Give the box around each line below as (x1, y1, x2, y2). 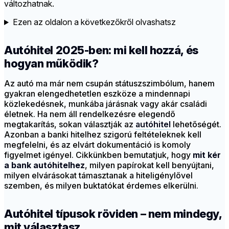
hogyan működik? (4, 57, 99, 71)
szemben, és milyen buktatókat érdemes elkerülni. (4, 180, 198, 191)
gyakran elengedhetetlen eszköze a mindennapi (4, 88, 190, 99)
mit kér (193, 150, 221, 161)
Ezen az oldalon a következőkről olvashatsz (12, 17, 176, 28)
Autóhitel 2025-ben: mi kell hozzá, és (4, 43, 198, 57)
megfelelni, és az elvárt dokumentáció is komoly (4, 140, 191, 150)
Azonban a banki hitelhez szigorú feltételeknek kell (4, 129, 201, 140)
